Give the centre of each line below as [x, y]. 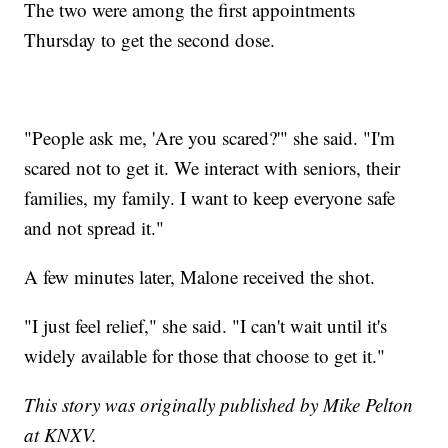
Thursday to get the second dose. [150, 39]
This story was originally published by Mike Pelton [219, 404]
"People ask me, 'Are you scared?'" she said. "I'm [210, 137]
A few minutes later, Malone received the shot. [200, 276]
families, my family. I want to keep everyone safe [210, 197]
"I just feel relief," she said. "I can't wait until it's [206, 325]
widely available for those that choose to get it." [205, 355]
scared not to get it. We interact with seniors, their [212, 167]
